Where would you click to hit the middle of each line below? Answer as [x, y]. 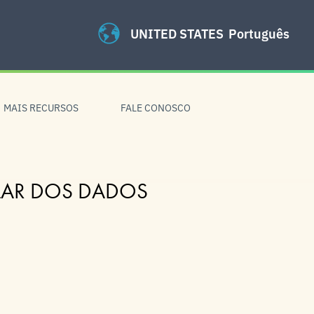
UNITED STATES [177, 33]
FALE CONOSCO [156, 107]
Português [259, 33]
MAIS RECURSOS [41, 107]
